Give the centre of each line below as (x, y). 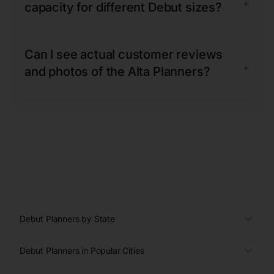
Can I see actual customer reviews (124, 54)
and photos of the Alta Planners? (117, 71)
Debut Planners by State (67, 218)
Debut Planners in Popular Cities (82, 250)
